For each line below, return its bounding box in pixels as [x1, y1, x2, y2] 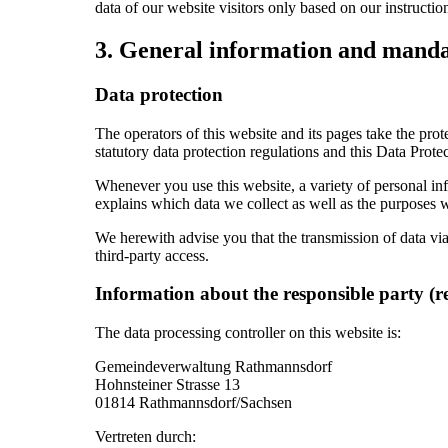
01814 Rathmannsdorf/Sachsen [94, 394, 292, 412]
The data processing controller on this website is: [94, 324, 401, 342]
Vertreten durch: [94, 428, 196, 446]
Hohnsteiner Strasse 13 [94, 376, 240, 394]
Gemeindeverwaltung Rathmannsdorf [94, 358, 332, 376]
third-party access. [94, 246, 209, 264]
